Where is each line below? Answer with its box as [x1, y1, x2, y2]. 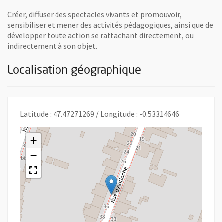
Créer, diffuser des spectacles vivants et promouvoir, [7, 9, 182, 19]
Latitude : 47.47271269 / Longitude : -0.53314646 [20, 109, 179, 119]
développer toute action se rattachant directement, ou [7, 30, 194, 40]
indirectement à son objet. [7, 40, 97, 51]
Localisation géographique [7, 64, 141, 77]
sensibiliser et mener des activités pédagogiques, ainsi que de [7, 19, 213, 30]
